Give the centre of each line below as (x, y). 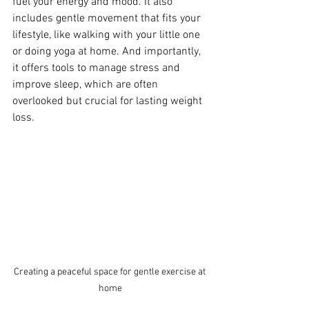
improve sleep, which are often (87, 85)
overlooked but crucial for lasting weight (109, 101)
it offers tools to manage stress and (98, 68)
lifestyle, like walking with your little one (108, 35)
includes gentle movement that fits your (108, 19)
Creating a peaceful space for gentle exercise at (110, 272)
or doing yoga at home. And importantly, (108, 52)
